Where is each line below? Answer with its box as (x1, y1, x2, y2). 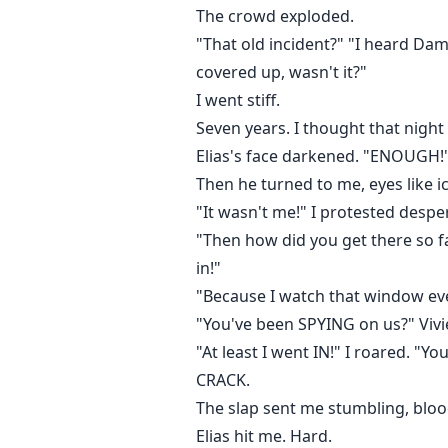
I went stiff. (196, 89, 280, 112)
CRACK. (196, 369, 250, 392)
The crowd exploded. (196, 5, 354, 28)
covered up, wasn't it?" (196, 61, 367, 84)
